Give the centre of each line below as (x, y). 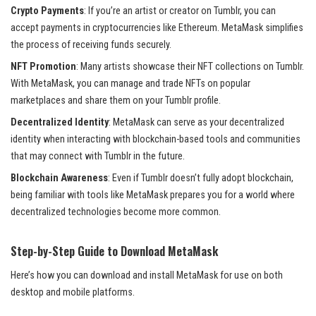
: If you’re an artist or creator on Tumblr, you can (180, 11)
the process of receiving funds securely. (91, 44)
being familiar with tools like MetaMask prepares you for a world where (153, 195)
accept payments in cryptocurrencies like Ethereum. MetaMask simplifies (157, 28)
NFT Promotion (43, 66)
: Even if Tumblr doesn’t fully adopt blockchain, (201, 178)
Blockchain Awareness (59, 178)
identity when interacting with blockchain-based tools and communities (156, 139)
